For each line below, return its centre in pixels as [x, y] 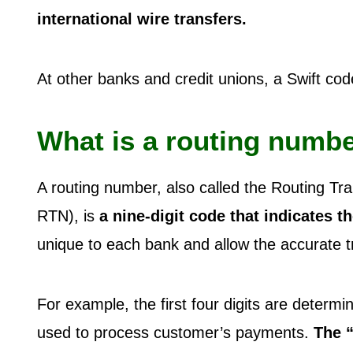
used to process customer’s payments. [173, 332]
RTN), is [68, 216]
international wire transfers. [142, 19]
